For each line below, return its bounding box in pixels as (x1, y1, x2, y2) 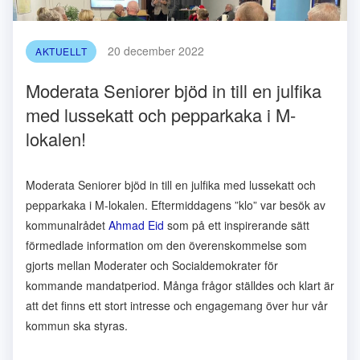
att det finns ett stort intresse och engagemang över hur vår (26, 297, 328, 313)
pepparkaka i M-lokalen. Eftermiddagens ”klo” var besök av (26, 197, 325, 213)
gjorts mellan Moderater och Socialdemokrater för (26, 257, 278, 273)
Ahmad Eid (108, 217, 164, 233)
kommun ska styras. (26, 317, 128, 333)
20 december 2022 (108, 43, 204, 59)
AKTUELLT (35, 44, 87, 58)
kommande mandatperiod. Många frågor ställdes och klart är (26, 277, 334, 293)
